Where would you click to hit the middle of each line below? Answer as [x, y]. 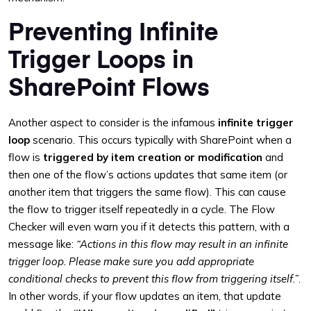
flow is [26, 157]
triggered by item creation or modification [153, 157]
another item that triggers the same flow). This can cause [147, 192]
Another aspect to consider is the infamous [113, 123]
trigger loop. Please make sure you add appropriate [131, 261]
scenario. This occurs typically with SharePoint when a [161, 140]
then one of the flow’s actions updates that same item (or [148, 175]
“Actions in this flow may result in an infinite [182, 244]
